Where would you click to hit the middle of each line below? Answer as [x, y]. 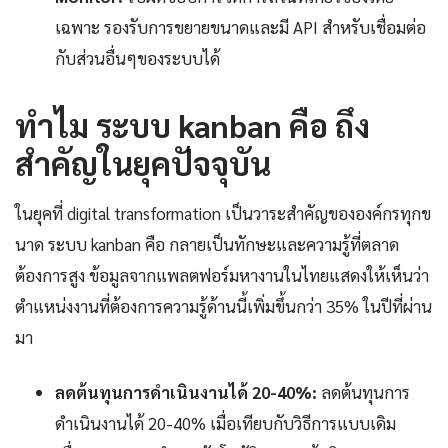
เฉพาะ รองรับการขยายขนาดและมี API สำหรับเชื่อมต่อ [240, 27]
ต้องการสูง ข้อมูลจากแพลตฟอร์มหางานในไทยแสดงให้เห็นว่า [222, 275]
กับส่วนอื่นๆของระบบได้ [137, 58]
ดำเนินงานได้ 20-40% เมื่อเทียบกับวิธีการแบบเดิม [225, 423]
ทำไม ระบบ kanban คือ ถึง [192, 125]
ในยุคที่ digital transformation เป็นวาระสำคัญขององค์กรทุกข [223, 213]
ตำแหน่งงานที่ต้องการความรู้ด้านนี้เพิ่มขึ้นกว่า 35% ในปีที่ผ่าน [223, 306]
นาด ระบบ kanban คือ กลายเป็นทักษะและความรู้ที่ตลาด [207, 244]
